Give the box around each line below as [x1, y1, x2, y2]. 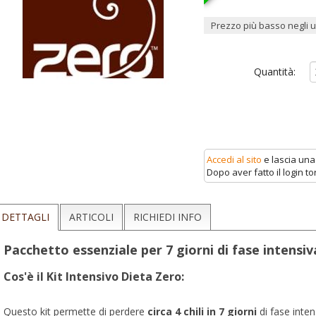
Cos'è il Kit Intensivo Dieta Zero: [4, 269, 184, 284]
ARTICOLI [69, 210, 114, 224]
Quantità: [253, 65, 296, 78]
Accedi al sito [207, 153, 262, 166]
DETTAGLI [1, 210, 49, 224]
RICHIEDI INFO [133, 210, 202, 224]
